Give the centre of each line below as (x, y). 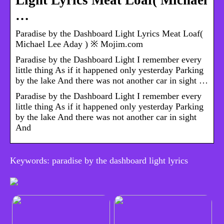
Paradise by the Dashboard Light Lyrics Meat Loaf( (109, 34)
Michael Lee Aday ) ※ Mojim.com (79, 44)
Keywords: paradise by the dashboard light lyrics (99, 161)
